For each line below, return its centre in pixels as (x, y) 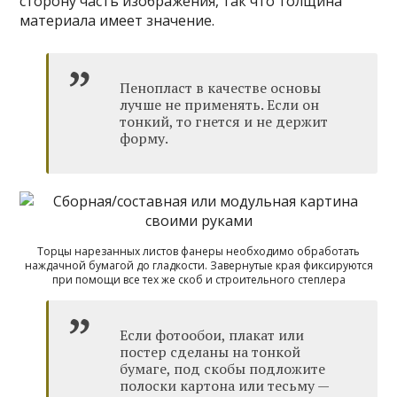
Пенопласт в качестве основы (221, 87)
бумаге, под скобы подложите (223, 368)
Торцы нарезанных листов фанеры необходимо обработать (198, 251)
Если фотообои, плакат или (212, 335)
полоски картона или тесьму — (225, 385)
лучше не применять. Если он (220, 104)
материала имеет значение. (117, 20)
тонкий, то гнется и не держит (224, 121)
